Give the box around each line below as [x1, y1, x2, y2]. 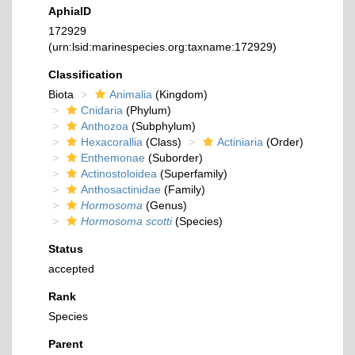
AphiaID [48, 5, 91, 17]
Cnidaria [81, 104, 123, 116]
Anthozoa [81, 120, 128, 132]
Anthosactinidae [81, 183, 161, 196]
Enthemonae [81, 151, 145, 164]
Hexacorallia [81, 136, 143, 148]
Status [48, 242, 83, 255]
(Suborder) [145, 151, 203, 164]
